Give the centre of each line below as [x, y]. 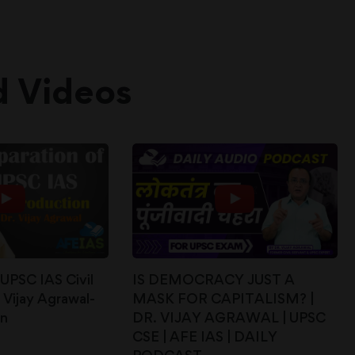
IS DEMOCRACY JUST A [213, 280]
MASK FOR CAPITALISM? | [223, 299]
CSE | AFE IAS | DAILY [204, 337]
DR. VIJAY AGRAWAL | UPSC [229, 318]
